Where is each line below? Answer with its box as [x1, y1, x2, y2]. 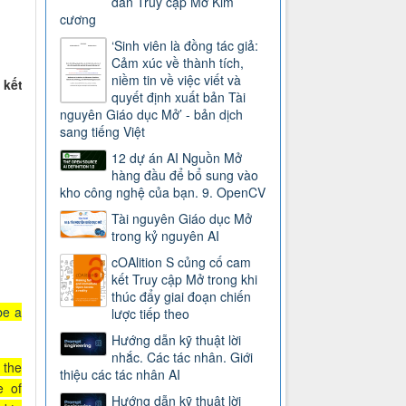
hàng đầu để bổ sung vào [111, 166, 259, 185]
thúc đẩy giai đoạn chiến [111, 287, 252, 306]
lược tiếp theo [111, 304, 190, 324]
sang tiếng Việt [60, 122, 146, 141]
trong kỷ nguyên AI [111, 227, 220, 246]
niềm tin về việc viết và [111, 71, 242, 90]
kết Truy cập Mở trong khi [111, 270, 258, 289]
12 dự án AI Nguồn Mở [111, 149, 243, 168]
